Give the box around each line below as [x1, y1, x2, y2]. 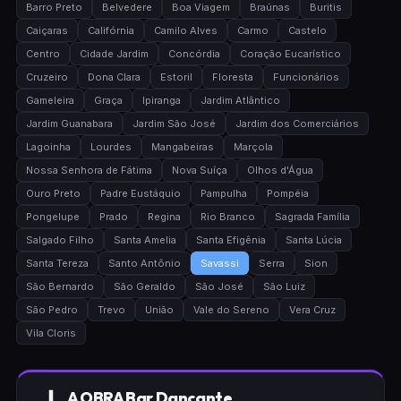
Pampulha [200, 187, 247, 200]
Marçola [233, 141, 273, 153]
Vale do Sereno [192, 303, 269, 316]
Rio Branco [200, 210, 255, 223]
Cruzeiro [25, 71, 68, 83]
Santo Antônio [107, 257, 181, 269]
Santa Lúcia [285, 234, 342, 246]
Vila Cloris [25, 327, 76, 339]
